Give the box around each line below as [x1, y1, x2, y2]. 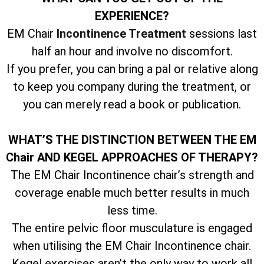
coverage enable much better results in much [15, 185, 249, 200]
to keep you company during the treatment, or [13, 79, 251, 94]
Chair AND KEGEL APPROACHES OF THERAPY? [6, 150, 258, 164]
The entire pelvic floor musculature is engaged [12, 220, 252, 235]
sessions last [186, 26, 257, 41]
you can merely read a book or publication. [23, 97, 241, 111]
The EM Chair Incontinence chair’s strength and [10, 167, 254, 182]
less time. [107, 203, 157, 217]
